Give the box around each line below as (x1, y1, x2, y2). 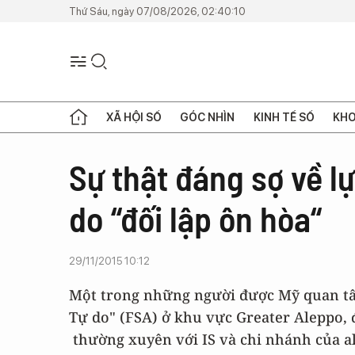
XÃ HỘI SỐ (106, 110, 162, 124)
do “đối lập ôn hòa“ (69, 197, 322, 239)
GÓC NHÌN (180, 110, 235, 124)
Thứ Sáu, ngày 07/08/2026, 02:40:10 (69, 5, 246, 17)
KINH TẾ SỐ (253, 110, 315, 124)
